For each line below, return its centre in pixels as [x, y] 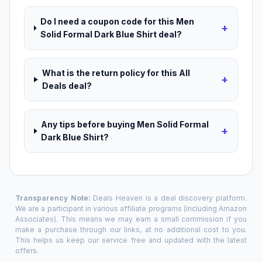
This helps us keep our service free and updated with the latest [131, 240]
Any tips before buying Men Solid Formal [125, 125]
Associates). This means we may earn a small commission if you [131, 219]
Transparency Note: [53, 198]
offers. [27, 251]
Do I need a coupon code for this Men [118, 22]
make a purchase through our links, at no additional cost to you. [131, 230]
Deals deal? [67, 86]
